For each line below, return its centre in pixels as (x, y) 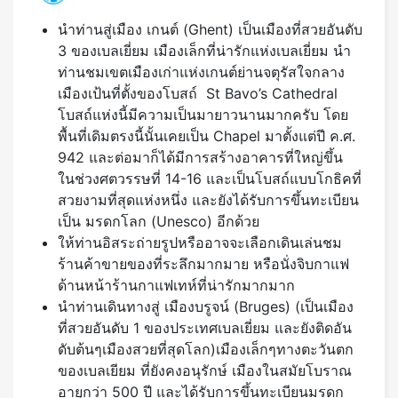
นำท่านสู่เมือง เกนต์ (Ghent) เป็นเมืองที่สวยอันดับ (210, 30)
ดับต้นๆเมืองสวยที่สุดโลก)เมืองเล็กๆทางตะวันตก (206, 350)
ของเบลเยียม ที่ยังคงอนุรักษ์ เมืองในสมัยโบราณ (205, 371)
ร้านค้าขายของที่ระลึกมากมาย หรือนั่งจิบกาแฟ (203, 264)
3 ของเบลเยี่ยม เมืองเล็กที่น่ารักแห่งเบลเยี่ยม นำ (204, 51)
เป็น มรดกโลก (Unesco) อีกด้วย (159, 222)
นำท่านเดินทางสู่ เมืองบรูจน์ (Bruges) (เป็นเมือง (206, 307)
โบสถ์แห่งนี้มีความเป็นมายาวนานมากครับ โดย (203, 115)
